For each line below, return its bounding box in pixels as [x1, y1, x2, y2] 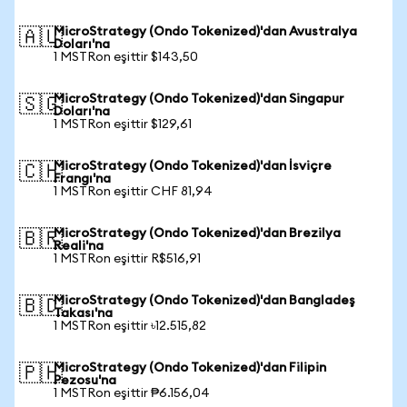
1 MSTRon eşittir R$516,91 [54, 253, 201, 265]
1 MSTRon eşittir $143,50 [54, 51, 198, 64]
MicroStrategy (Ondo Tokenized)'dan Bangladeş [54, 294, 355, 307]
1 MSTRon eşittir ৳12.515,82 [54, 320, 206, 333]
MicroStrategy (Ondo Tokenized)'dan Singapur [54, 93, 344, 105]
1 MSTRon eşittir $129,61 [54, 118, 192, 131]
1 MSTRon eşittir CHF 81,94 [54, 185, 213, 198]
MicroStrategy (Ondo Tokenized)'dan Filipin [54, 362, 326, 374]
